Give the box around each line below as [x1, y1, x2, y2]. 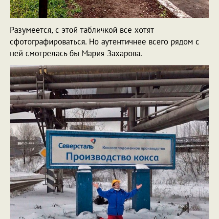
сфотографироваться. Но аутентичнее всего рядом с [10, 36, 199, 47]
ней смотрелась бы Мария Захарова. [10, 47, 142, 59]
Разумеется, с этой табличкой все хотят [10, 24, 153, 35]
